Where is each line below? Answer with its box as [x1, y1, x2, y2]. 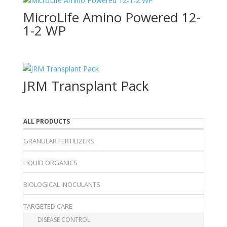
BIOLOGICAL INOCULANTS [23, 180, 100, 190]
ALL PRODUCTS [23, 117, 70, 126]
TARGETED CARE [23, 202, 72, 211]
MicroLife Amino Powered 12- [22, 8, 201, 26]
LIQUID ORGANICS [23, 158, 78, 168]
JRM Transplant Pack [22, 77, 149, 95]
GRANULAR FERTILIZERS [23, 136, 94, 146]
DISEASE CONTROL [37, 215, 90, 224]
